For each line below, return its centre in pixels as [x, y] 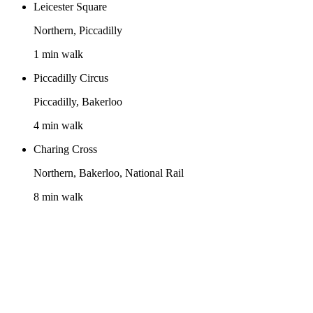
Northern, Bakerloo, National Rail [109, 173]
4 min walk [58, 125]
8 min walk [58, 196]
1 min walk [58, 54]
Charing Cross [65, 149]
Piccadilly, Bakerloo [78, 101]
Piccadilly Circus [71, 78]
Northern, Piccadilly [78, 30]
